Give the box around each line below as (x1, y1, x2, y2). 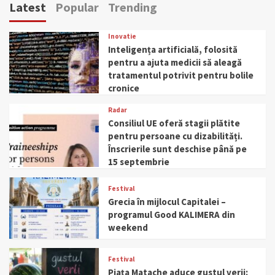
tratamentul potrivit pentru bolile (108, 69, 254, 81)
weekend (108, 222, 149, 233)
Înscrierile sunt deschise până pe (108, 143, 247, 155)
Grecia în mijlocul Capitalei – (108, 196, 227, 207)
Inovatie (108, 32, 137, 41)
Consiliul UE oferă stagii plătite (108, 117, 241, 129)
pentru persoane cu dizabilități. (108, 130, 243, 142)
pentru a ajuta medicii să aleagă (108, 56, 242, 68)
